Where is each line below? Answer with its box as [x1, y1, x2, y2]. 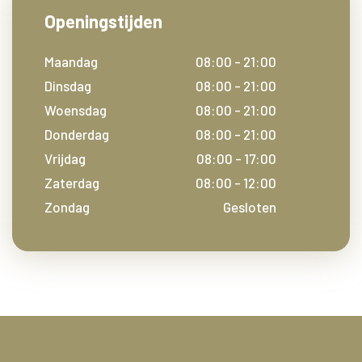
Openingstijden [44, 11, 162, 32]
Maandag [44, 53, 98, 69]
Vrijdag [44, 150, 86, 166]
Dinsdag [44, 78, 91, 94]
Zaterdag [44, 175, 99, 191]
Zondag [44, 199, 90, 215]
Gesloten [223, 199, 276, 215]
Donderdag [44, 126, 109, 142]
